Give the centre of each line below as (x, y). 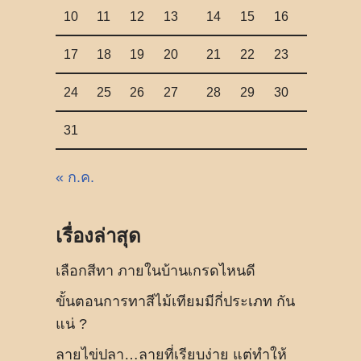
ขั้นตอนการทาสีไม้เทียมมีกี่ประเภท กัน (175, 301)
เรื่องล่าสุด (98, 236)
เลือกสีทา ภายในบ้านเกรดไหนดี (156, 271)
